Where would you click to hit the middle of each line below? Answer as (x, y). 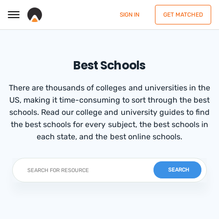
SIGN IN (130, 15)
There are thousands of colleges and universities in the (109, 88)
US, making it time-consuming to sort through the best (109, 100)
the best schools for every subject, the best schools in (109, 124)
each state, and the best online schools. (109, 137)
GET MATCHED (183, 15)
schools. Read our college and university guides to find (109, 112)
